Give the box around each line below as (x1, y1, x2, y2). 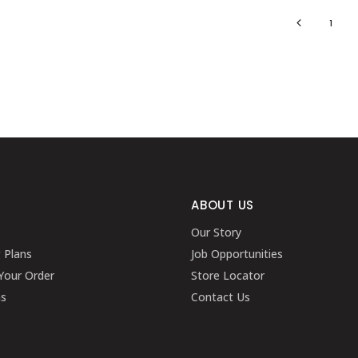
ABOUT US (191, 197, 254, 213)
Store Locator (191, 268, 265, 283)
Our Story (191, 225, 241, 240)
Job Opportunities (191, 246, 283, 261)
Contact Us (191, 289, 250, 304)
